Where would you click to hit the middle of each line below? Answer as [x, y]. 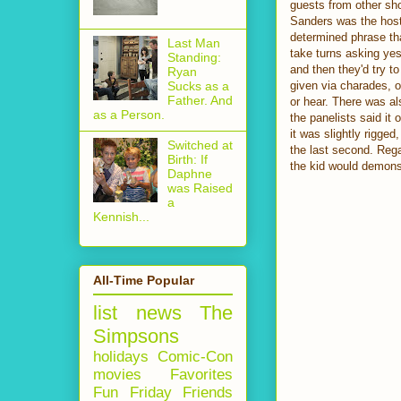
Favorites [201, 374]
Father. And [200, 100]
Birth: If [187, 159]
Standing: [194, 57]
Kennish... [121, 216]
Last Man [193, 43]
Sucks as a [198, 85]
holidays [121, 356]
